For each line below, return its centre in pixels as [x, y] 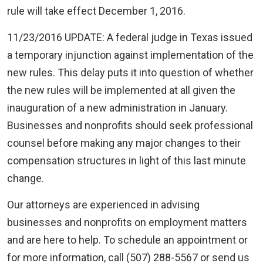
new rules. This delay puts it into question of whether [130, 73]
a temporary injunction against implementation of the [130, 55]
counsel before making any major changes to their [124, 143]
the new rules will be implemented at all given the [121, 90]
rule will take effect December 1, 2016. [96, 11]
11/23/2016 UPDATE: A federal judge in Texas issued [130, 37]
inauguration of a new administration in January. [117, 108]
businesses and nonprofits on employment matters [127, 222]
